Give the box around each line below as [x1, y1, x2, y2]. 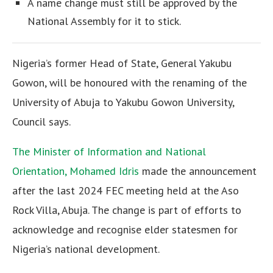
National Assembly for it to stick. [27, 14, 181, 29]
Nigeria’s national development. [12, 242, 160, 257]
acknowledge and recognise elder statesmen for [12, 222, 238, 237]
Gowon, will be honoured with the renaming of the [12, 76, 247, 90]
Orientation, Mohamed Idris [12, 164, 139, 179]
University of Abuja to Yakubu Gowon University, [12, 95, 234, 110]
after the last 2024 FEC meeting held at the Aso [12, 183, 239, 198]
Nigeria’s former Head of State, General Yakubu [12, 56, 232, 71]
